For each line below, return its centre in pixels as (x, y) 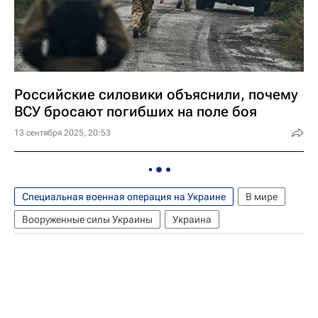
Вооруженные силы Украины (87, 219)
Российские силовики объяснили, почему (156, 94)
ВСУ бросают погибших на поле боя (136, 111)
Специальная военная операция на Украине (124, 197)
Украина (192, 219)
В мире (262, 197)
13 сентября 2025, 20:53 (62, 133)
